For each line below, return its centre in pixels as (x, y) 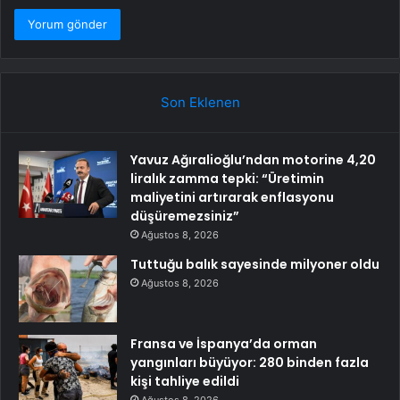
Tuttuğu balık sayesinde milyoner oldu (255, 265)
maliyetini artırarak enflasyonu (232, 198)
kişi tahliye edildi (185, 382)
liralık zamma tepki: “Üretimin (227, 179)
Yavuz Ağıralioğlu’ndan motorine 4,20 (253, 160)
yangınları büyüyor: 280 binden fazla (250, 363)
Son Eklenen (200, 103)
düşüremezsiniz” (185, 217)
